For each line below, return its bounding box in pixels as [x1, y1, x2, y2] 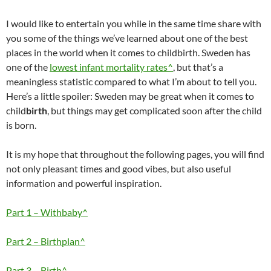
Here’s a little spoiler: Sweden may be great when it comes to [6, 90, 254, 102]
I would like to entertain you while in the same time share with [6, 18, 261, 29]
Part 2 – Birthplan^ [6, 235, 85, 247]
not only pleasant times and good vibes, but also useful [6, 163, 231, 174]
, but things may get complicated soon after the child [47, 105, 262, 116]
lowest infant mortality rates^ [50, 61, 173, 73]
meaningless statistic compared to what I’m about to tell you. [6, 76, 256, 87]
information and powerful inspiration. [6, 177, 162, 189]
